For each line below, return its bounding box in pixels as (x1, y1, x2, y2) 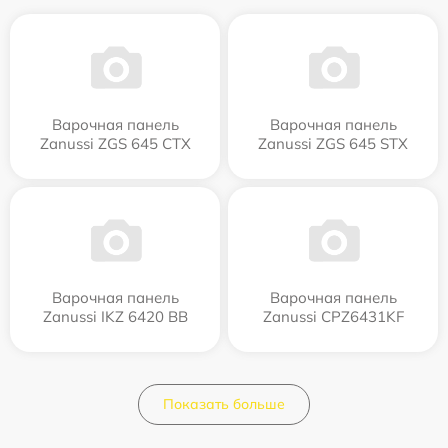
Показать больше (163, 395, 285, 413)
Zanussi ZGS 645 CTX (39, 134, 191, 153)
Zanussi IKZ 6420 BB (42, 307, 188, 326)
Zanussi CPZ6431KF (262, 307, 404, 326)
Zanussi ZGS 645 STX (258, 134, 408, 153)
